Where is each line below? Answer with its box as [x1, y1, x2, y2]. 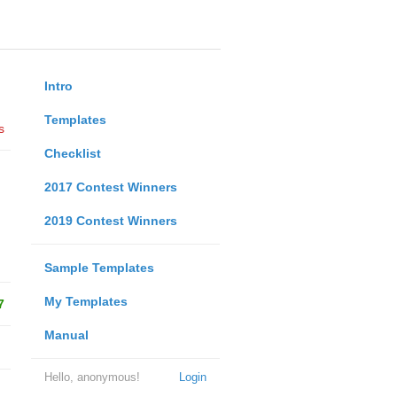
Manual [43, 328, 89, 342]
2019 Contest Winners [43, 214, 177, 228]
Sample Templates [43, 261, 154, 275]
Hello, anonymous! [43, 370, 140, 384]
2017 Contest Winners [43, 180, 177, 194]
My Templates [43, 294, 128, 308]
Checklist [43, 146, 101, 160]
